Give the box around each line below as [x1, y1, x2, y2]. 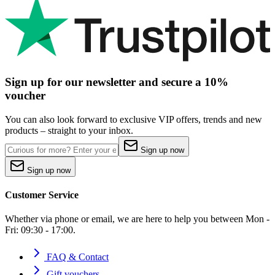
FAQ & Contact [44, 252, 109, 263]
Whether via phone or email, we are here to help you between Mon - [5, 214, 269, 225]
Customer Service [5, 189, 79, 200]
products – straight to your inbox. [5, 125, 133, 136]
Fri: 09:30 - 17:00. [5, 225, 76, 236]
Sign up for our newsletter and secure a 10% [5, 75, 228, 88]
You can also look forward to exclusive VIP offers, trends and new [5, 114, 262, 125]
